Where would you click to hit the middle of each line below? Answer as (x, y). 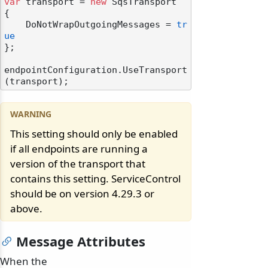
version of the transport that (78, 164)
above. (26, 209)
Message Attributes (81, 241)
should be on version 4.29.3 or (82, 194)
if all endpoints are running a (79, 149)
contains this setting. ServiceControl (95, 179)
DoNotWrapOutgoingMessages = (101, 25)
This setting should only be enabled (94, 134)
